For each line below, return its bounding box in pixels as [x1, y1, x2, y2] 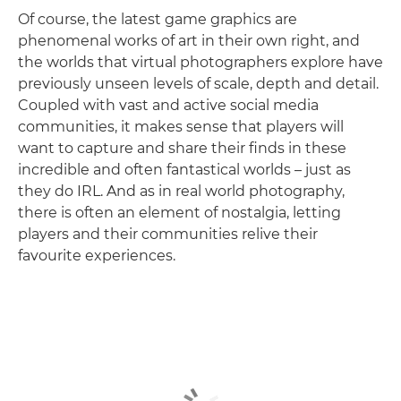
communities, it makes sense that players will [18, 118, 344, 135]
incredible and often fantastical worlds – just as [18, 161, 351, 178]
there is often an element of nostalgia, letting [18, 204, 341, 221]
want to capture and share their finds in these [18, 140, 346, 157]
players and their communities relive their [18, 226, 318, 243]
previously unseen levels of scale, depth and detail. [18, 75, 379, 92]
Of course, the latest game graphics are [18, 11, 297, 28]
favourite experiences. [18, 247, 175, 264]
